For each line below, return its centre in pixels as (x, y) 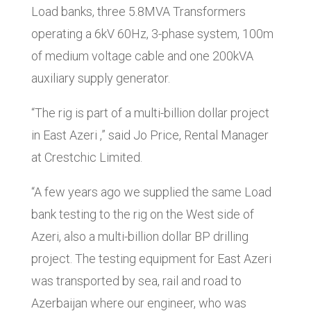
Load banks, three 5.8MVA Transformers (138, 12)
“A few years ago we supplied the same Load (151, 192)
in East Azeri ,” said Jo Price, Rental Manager (150, 135)
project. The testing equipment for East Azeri (151, 259)
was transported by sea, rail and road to (136, 281)
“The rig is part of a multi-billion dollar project (150, 113)
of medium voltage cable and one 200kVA (142, 56)
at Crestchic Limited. (86, 158)
